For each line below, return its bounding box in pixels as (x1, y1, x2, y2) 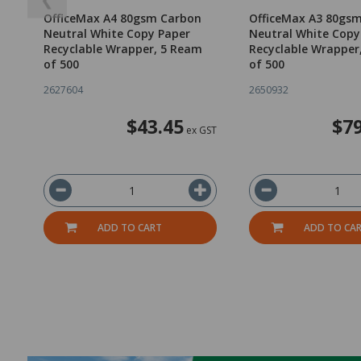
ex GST (183, 123, 217, 138)
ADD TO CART (98, 221, 163, 235)
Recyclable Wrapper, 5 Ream (43, 41, 202, 57)
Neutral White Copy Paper (43, 26, 190, 42)
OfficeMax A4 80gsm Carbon (43, 10, 201, 27)
